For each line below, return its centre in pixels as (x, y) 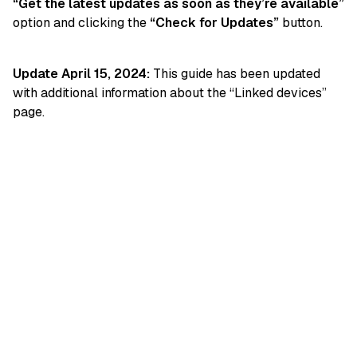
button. (301, 23)
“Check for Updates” (214, 23)
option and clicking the (81, 23)
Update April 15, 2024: (81, 74)
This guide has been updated (235, 74)
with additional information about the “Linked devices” (170, 93)
